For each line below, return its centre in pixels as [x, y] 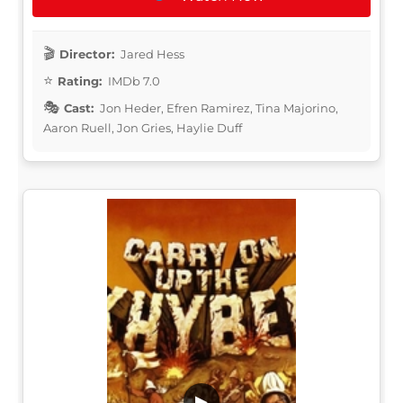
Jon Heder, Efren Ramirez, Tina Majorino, [218, 107]
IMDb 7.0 [133, 81]
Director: [87, 54]
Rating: [80, 81]
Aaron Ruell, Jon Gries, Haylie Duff [143, 127]
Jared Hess [151, 54]
